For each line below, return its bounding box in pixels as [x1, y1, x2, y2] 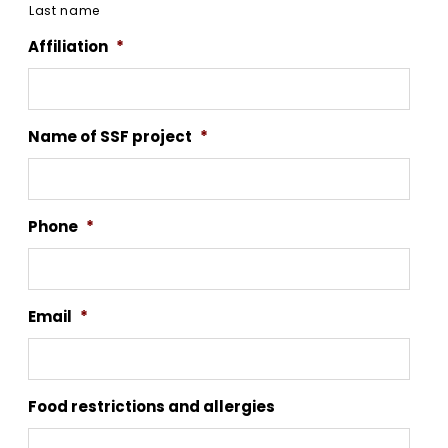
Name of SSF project [28, 126, 192, 148]
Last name [29, 2, 101, 20]
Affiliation [28, 36, 108, 58]
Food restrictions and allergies [28, 396, 275, 418]
